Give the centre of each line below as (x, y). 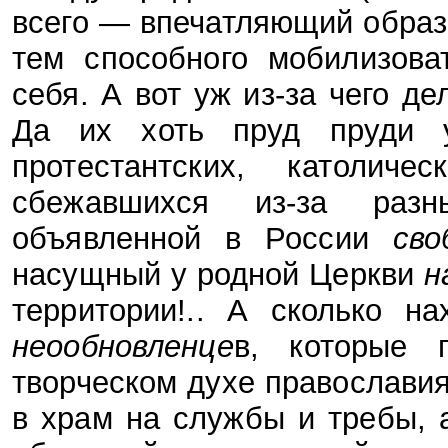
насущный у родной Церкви (218, 274)
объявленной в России (202, 238)
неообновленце (123, 346)
